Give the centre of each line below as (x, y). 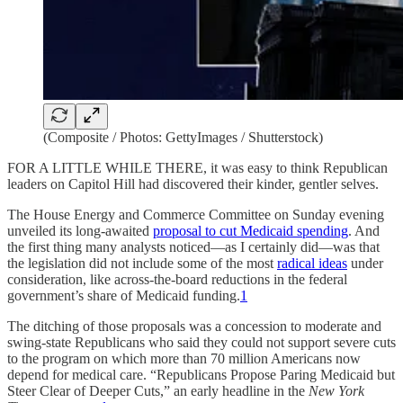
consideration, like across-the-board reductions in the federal (177, 279)
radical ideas (312, 263)
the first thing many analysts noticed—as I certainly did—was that (193, 247)
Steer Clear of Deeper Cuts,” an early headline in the (158, 391)
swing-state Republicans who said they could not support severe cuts (201, 342)
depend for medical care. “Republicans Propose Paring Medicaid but (201, 375)
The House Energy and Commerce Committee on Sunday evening (196, 215)
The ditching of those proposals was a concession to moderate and (194, 326)
